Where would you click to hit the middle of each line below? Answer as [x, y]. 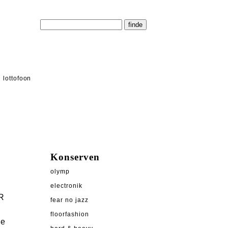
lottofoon [17, 78]
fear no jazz [69, 200]
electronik [66, 186]
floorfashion [70, 215]
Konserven [75, 157]
